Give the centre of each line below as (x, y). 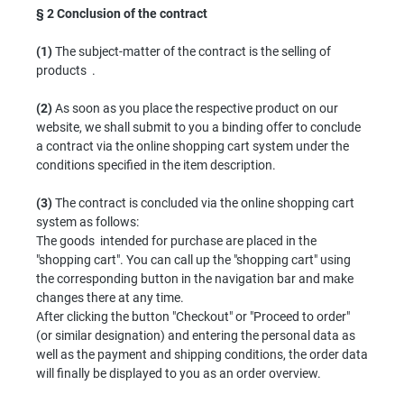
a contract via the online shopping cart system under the (193, 146)
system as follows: (87, 221)
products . (66, 70)
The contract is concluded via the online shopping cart (203, 202)
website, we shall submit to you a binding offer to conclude (198, 127)
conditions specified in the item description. (156, 165)
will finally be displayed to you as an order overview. (179, 373)
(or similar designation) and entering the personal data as (196, 335)
